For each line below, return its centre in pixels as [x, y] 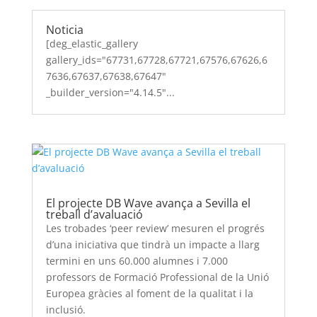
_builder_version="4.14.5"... [110, 92]
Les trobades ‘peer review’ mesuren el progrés [155, 228]
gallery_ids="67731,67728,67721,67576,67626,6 [156, 59]
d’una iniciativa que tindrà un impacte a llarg [152, 244]
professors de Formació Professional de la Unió [157, 277]
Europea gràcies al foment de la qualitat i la [149, 293]
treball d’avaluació [94, 214]
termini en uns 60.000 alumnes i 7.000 [137, 260]
